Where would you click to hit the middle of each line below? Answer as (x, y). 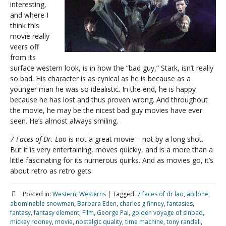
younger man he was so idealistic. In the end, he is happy (103, 89)
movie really (30, 36)
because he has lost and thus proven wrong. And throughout (109, 100)
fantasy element (56, 213)
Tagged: (124, 194)
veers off (24, 47)
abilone (197, 194)
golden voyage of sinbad (167, 213)
